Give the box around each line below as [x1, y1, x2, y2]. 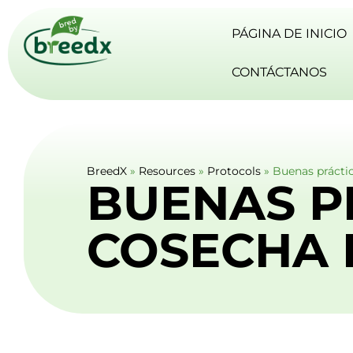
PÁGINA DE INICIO [232, 26, 347, 41]
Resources [139, 164, 195, 178]
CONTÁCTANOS [232, 64, 328, 80]
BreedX [87, 164, 127, 178]
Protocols [207, 164, 261, 178]
